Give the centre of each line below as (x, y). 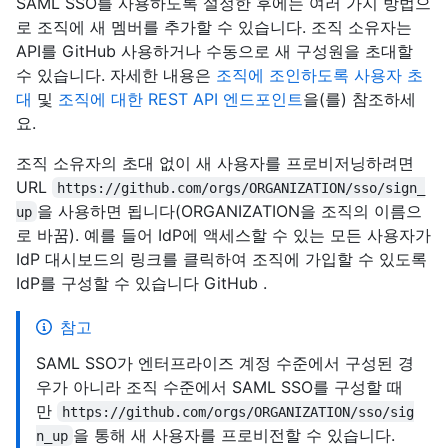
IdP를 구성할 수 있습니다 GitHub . (141, 282)
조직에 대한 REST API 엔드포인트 (180, 98)
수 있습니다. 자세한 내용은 (116, 74)
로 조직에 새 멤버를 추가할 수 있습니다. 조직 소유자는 (214, 26)
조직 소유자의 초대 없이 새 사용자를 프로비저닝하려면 (215, 162)
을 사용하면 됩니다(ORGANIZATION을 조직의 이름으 (230, 210)
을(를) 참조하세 (359, 98)
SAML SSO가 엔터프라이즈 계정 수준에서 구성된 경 (225, 362)
